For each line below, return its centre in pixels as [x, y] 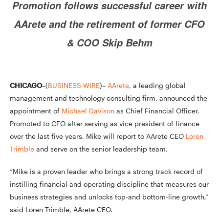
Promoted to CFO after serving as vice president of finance [105, 123]
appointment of [36, 111]
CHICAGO [26, 85]
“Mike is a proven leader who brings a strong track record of [106, 171]
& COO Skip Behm [109, 43]
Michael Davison [88, 111]
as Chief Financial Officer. [157, 111]
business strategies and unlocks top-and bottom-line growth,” [109, 197]
